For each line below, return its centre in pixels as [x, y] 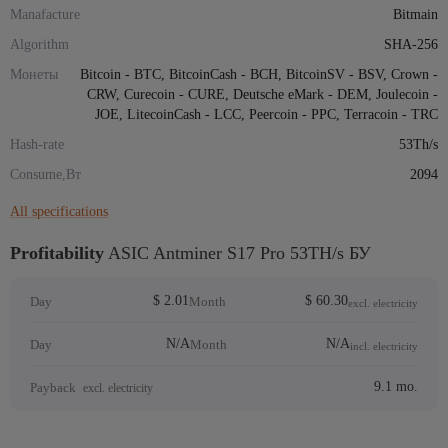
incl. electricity [384, 346]
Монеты [34, 74]
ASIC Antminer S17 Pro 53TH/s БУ [237, 253]
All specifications [59, 211]
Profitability [57, 253]
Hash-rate [37, 144]
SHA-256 [411, 44]
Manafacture [45, 14]
